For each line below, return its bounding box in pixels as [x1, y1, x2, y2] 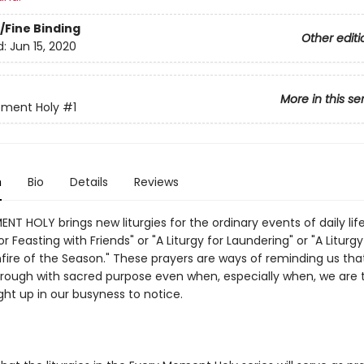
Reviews [133, 174, 179, 190]
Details [69, 174, 108, 190]
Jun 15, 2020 [9, 38, 76, 55]
